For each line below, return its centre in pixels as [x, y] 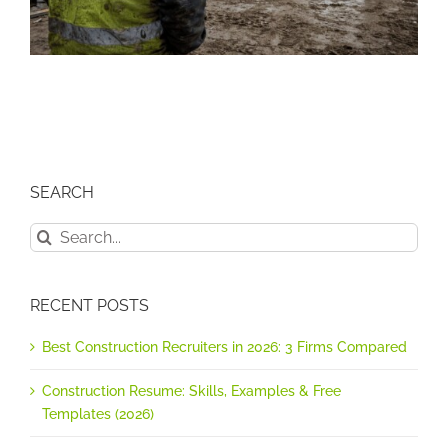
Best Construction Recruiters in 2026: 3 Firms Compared [224, 347]
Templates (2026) [98, 414]
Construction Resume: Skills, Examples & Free [191, 391]
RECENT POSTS [89, 306]
